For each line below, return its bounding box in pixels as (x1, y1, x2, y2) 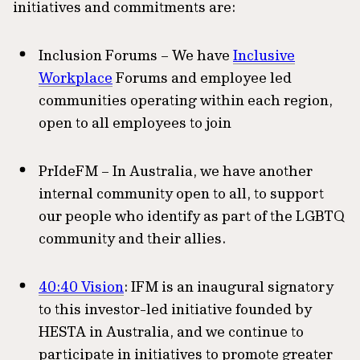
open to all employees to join (39, 113, 231, 132)
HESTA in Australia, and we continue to (39, 322, 304, 341)
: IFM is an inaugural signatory (124, 277, 333, 296)
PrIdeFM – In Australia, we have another (39, 162, 313, 180)
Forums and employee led (112, 68, 292, 87)
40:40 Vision (39, 277, 124, 296)
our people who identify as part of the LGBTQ (39, 207, 345, 225)
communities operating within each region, (39, 91, 333, 109)
